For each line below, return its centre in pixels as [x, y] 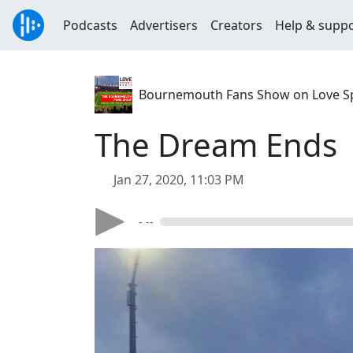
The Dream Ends [216, 145]
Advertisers [164, 25]
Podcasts [90, 25]
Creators [236, 25]
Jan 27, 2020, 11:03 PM [179, 180]
